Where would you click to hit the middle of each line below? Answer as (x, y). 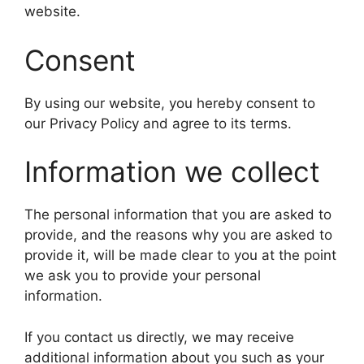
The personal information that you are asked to (178, 214)
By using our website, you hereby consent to (170, 103)
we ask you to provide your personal (143, 275)
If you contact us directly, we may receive (159, 337)
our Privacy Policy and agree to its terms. (158, 123)
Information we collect (172, 171)
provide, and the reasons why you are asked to (178, 235)
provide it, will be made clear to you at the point (180, 255)
